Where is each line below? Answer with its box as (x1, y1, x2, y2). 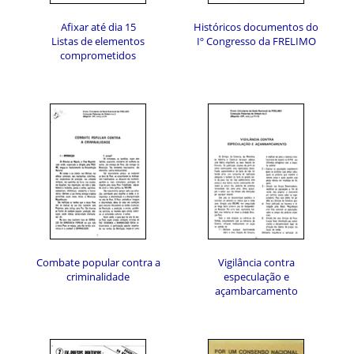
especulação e (223, 269, 289, 284)
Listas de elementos (51, 34, 145, 48)
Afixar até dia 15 (60, 20, 136, 34)
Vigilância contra (217, 255, 295, 269)
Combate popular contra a (36, 255, 160, 269)
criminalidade (66, 269, 130, 284)
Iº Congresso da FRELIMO (196, 34, 316, 48)
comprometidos (60, 48, 136, 62)
